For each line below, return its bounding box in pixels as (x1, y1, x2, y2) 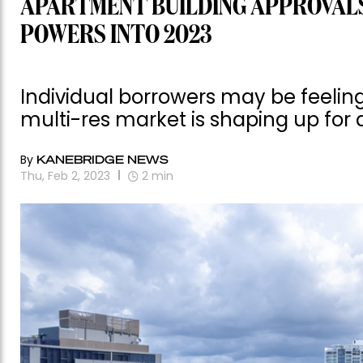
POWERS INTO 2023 (20, 23, 211, 49)
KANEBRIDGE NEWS (36, 152, 169, 166)
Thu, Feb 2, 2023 (20, 168, 110, 184)
